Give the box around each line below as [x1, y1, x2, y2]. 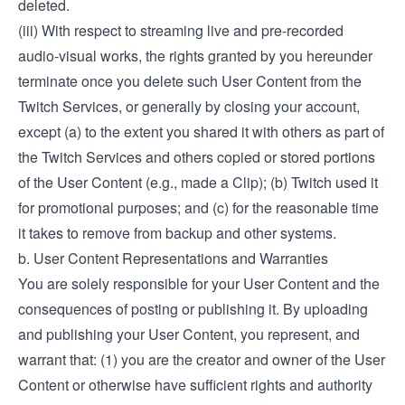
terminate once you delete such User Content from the [18, 71, 362, 91]
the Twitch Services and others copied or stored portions [18, 146, 375, 167]
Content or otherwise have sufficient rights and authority [18, 374, 372, 395]
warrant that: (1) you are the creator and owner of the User [18, 349, 385, 370]
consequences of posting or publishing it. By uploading [18, 298, 368, 319]
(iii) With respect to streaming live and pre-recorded [18, 20, 344, 41]
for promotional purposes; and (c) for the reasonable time [18, 197, 379, 218]
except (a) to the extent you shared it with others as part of [18, 121, 384, 142]
